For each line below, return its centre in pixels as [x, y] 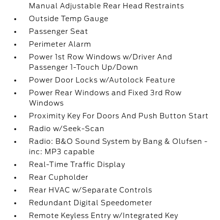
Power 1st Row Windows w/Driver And [101, 57]
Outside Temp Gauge [69, 19]
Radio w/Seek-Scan [67, 129]
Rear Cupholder [59, 177]
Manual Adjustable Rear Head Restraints [107, 6]
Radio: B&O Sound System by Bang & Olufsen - [119, 141]
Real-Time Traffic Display [77, 165]
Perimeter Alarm [60, 44]
